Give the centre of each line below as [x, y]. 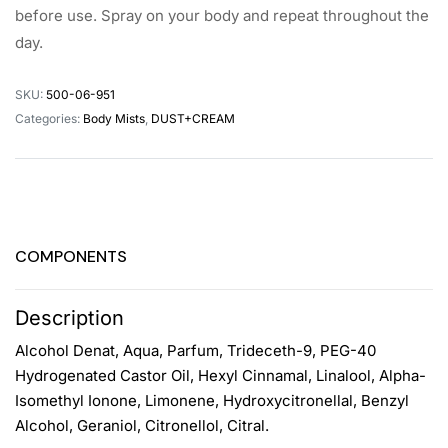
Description [69, 317]
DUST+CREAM [193, 118]
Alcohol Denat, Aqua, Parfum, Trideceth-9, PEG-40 [195, 350]
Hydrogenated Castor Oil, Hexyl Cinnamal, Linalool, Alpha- [220, 375]
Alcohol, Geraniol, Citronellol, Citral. [142, 425]
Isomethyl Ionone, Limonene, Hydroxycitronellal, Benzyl [212, 400]
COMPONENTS [71, 256]
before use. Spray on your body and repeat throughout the [222, 15]
